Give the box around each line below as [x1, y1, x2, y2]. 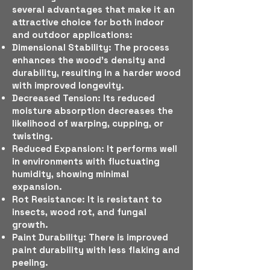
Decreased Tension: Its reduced [12, 92, 155, 104]
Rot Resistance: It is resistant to [12, 193, 162, 205]
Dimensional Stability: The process [12, 42, 169, 53]
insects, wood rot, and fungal [12, 206, 146, 218]
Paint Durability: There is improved [12, 231, 168, 243]
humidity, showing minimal [12, 168, 129, 180]
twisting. [12, 130, 53, 142]
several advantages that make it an [12, 4, 175, 15]
